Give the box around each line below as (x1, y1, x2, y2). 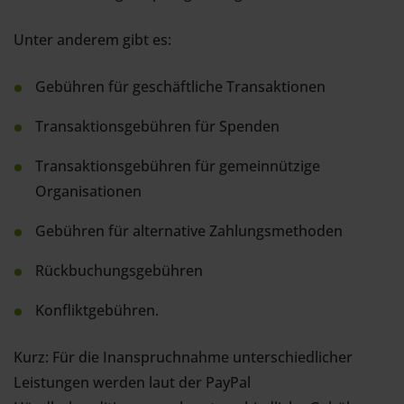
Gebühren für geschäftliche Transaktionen (35, 77, 326, 96)
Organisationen (35, 181, 142, 201)
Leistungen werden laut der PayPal (14, 372, 251, 392)
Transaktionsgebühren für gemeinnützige (35, 156, 320, 176)
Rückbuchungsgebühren (35, 261, 203, 280)
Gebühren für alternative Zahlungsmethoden (35, 221, 343, 241)
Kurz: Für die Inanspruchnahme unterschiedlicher (14, 347, 353, 367)
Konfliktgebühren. (35, 300, 159, 320)
